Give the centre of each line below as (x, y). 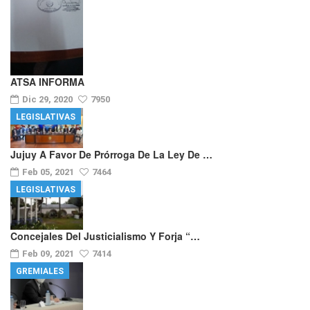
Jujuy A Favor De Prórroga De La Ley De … (111, 155)
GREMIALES (40, 271)
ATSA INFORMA (47, 81)
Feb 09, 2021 (49, 253)
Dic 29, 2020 (48, 99)
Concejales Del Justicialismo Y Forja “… (105, 236)
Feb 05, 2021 (49, 172)
